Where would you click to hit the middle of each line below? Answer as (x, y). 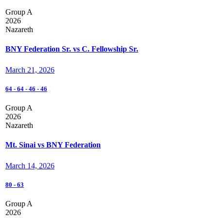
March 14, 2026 (30, 166)
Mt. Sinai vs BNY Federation (53, 145)
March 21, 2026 (30, 70)
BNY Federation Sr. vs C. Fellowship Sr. (72, 49)
